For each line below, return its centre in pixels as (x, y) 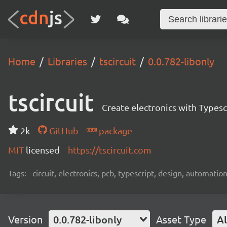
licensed (43, 150)
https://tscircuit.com (110, 150)
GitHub (63, 130)
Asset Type (181, 219)
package (114, 130)
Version (25, 219)
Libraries (67, 61)
